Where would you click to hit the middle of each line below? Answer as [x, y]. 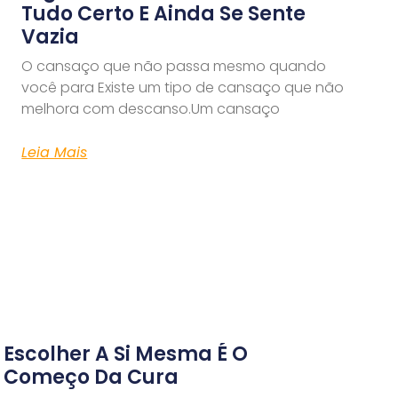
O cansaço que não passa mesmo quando [174, 67]
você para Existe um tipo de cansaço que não [183, 88]
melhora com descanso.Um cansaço [151, 109]
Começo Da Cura [92, 377]
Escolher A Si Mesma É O [126, 354]
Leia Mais [55, 153]
